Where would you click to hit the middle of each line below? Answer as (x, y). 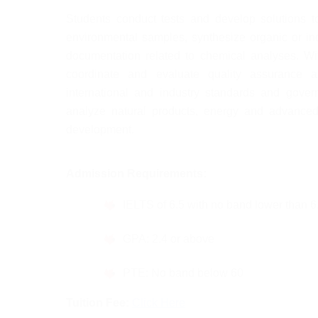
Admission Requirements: (136, 174)
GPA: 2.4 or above (169, 239)
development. (100, 130)
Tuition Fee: (99, 303)
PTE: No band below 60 (183, 273)
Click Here (159, 303)
